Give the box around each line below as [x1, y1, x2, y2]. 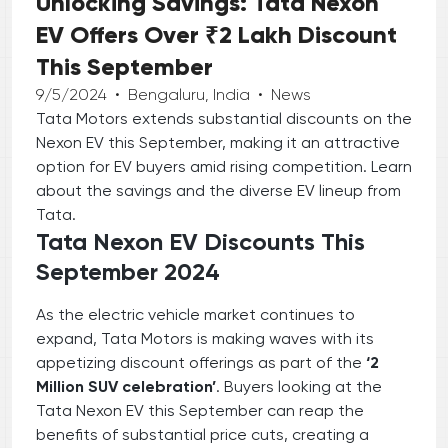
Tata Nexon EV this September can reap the [36, 400, 364, 420]
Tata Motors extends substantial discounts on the [36, 108, 412, 128]
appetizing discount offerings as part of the [36, 352, 366, 372]
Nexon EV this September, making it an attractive [36, 132, 400, 152]
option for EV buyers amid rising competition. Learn [36, 156, 412, 176]
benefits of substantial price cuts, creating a [36, 424, 369, 444]
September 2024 [36, 256, 220, 286]
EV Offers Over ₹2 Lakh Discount [36, 19, 397, 49]
